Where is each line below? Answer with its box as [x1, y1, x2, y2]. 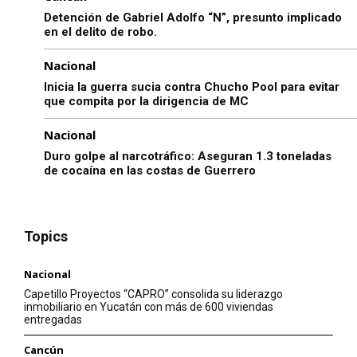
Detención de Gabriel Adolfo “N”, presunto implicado [44, 10, 342, 25]
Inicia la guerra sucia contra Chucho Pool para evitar [44, 80, 339, 95]
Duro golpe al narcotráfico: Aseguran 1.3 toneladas [44, 149, 331, 164]
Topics [24, 228, 68, 245]
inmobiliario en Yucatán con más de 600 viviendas [24, 300, 273, 314]
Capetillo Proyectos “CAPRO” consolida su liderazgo [24, 288, 283, 301]
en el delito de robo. [44, 25, 157, 40]
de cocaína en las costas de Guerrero [44, 163, 256, 178]
